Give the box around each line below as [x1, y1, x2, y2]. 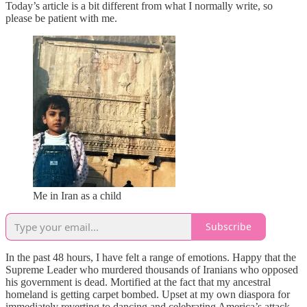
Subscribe [206, 220, 251, 234]
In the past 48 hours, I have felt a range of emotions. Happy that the [5, 251, 296, 263]
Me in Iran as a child [33, 189, 121, 201]
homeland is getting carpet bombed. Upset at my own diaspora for [5, 288, 290, 300]
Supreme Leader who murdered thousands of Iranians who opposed [5, 263, 298, 275]
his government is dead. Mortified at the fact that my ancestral [5, 275, 271, 288]
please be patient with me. [5, 12, 117, 24]
